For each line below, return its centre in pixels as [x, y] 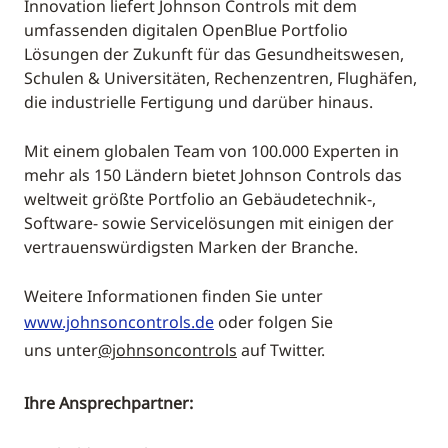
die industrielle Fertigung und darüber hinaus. [198, 102]
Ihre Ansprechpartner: [108, 403]
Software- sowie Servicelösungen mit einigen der [209, 223]
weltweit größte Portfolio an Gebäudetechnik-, [200, 199]
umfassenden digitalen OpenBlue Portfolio [186, 30]
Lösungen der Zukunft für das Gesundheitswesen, [214, 54]
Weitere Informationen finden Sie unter [173, 296]
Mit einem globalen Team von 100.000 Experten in [211, 151]
